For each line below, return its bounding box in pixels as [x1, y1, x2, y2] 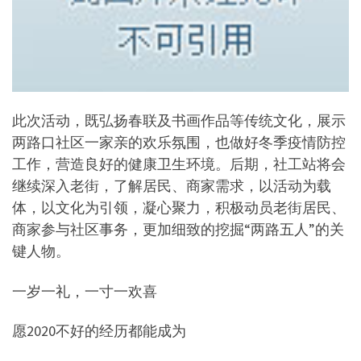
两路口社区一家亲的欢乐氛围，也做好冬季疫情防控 [12, 133, 346, 152]
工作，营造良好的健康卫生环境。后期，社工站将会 [12, 155, 346, 174]
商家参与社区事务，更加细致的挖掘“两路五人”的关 [12, 220, 344, 239]
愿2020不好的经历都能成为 [12, 322, 186, 341]
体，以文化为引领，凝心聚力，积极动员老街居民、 [12, 198, 346, 218]
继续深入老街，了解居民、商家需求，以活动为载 [12, 176, 331, 196]
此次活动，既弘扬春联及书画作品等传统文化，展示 [12, 111, 346, 131]
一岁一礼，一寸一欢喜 [12, 281, 157, 301]
